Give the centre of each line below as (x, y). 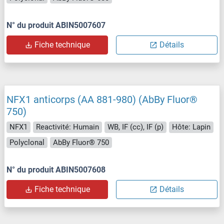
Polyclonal (27, 142)
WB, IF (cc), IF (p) (135, 127)
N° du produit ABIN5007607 (56, 25)
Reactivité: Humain (67, 127)
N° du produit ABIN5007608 (56, 170)
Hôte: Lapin (191, 127)
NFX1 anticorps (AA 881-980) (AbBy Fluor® (102, 100)
